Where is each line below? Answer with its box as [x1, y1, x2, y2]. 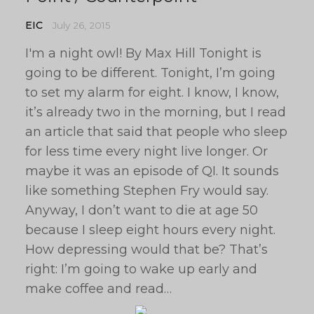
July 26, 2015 [53, 20, 111, 31]
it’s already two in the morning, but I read [25, 104, 286, 120]
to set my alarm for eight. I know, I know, [25, 85, 279, 100]
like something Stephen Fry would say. [25, 183, 268, 198]
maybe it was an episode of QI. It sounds [25, 163, 279, 179]
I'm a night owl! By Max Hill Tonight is [25, 46, 261, 61]
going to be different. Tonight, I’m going [25, 65, 275, 81]
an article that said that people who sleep [25, 124, 287, 139]
